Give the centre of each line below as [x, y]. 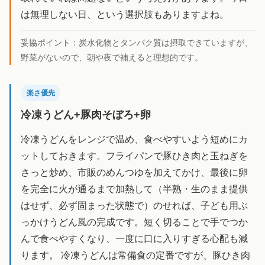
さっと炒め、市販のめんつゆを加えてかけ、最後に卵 [134, 172]
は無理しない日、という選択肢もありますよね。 [125, 14]
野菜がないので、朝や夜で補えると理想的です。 [112, 57]
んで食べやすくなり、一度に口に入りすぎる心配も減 [134, 238]
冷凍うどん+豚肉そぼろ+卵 [86, 114]
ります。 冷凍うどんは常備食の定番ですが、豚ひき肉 [135, 255]
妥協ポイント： [50, 42]
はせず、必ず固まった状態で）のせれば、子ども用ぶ [134, 205]
